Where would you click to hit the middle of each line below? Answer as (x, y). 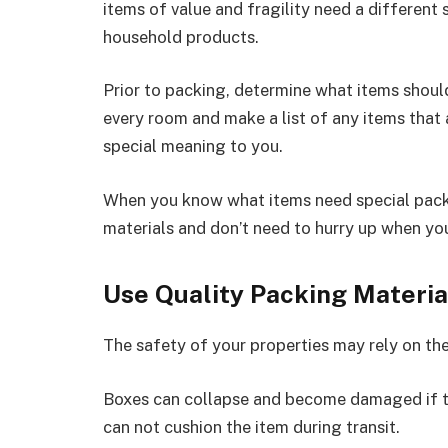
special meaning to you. (193, 146)
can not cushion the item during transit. (251, 426)
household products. (181, 36)
